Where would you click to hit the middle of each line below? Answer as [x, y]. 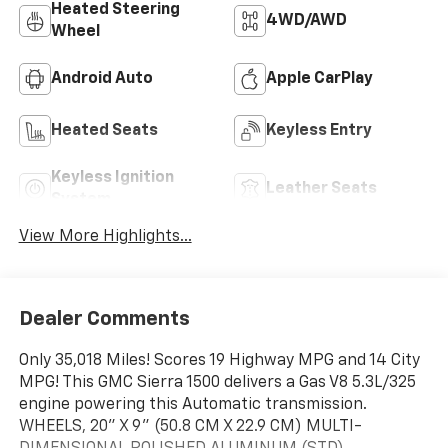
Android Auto [101, 78]
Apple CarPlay [319, 78]
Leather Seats [321, 188]
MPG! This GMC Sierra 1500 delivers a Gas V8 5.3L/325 [217, 382]
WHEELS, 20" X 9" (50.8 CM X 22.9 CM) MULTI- [190, 426]
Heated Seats [104, 130]
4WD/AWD [306, 20]
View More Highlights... [105, 237]
